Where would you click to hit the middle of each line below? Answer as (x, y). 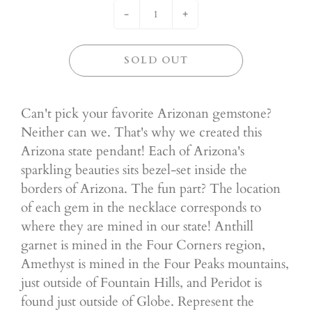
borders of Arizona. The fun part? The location (151, 189)
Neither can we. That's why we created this (141, 133)
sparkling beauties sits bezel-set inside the (134, 170)
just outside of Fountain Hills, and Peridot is (141, 283)
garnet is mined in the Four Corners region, (143, 245)
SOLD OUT (156, 61)
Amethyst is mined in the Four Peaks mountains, (155, 264)
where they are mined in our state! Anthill (137, 227)
